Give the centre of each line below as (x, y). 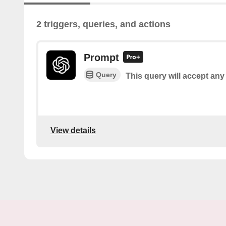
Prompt (101, 58)
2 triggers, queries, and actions (103, 24)
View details (73, 130)
